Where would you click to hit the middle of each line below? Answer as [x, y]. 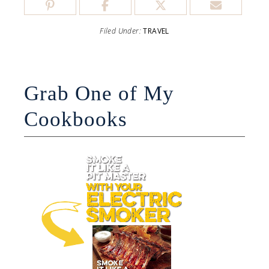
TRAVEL [156, 31]
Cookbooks [76, 119]
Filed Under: [122, 31]
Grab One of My [99, 94]
